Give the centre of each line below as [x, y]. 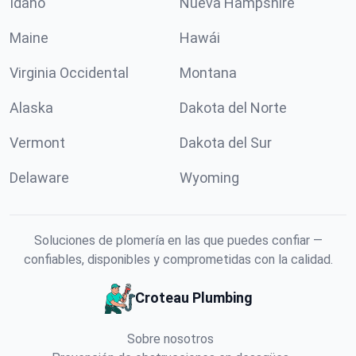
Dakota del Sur [226, 143]
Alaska [31, 108]
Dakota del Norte [233, 108]
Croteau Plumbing [194, 298]
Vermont [37, 143]
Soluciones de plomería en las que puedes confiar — [178, 240]
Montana [208, 73]
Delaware [39, 178]
